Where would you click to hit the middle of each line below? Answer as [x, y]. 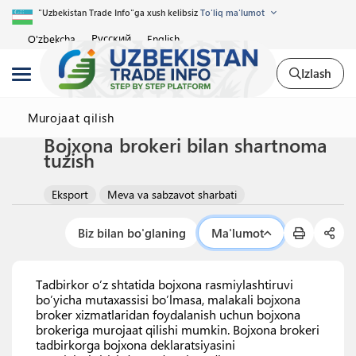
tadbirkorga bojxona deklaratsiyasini [135, 344]
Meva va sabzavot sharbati [172, 194]
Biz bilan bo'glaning [132, 232]
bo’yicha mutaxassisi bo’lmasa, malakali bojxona [168, 299]
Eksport [70, 194]
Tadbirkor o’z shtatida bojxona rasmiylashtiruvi [164, 284]
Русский [111, 38]
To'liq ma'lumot [233, 12]
